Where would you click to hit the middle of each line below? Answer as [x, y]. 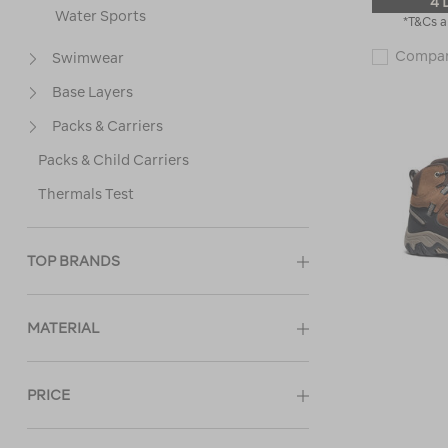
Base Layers [92, 92]
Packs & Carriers [107, 126]
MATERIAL [63, 328]
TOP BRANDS [73, 261]
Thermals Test [86, 194]
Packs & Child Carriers [113, 160]
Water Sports [100, 16]
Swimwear [88, 58]
